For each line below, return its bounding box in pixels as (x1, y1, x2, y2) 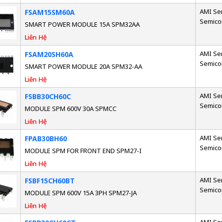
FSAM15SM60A (24, 7, 75, 17)
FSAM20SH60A (24, 50, 73, 59)
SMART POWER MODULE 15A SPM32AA (24, 20, 140, 29)
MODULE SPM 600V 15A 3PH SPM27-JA (24, 188, 137, 198)
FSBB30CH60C (24, 92, 71, 102)
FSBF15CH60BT (24, 176, 75, 186)
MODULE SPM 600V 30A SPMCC (24, 104, 116, 113)
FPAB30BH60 (24, 134, 67, 144)
